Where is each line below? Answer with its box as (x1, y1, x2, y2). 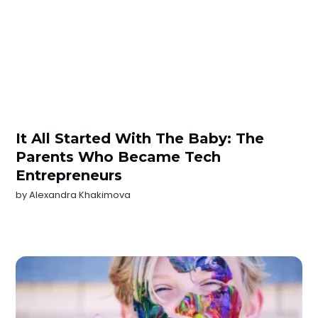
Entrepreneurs (16, 167, 123, 185)
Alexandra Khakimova (29, 188, 131, 202)
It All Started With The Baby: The (16, 130, 265, 148)
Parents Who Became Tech (16, 148, 221, 166)
